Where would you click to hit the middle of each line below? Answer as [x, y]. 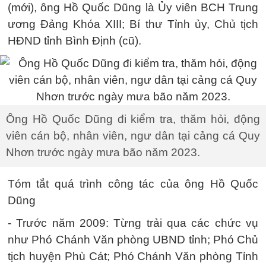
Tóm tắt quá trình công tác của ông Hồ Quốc [133, 184]
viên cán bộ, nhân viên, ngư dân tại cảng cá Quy [133, 136]
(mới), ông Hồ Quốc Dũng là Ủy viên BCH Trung [133, 7]
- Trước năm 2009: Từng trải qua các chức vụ [133, 223]
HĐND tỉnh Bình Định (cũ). [75, 41]
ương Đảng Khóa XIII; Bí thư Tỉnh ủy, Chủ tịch [133, 24]
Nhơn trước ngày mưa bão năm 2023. [103, 152]
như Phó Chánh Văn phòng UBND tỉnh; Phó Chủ [133, 240]
